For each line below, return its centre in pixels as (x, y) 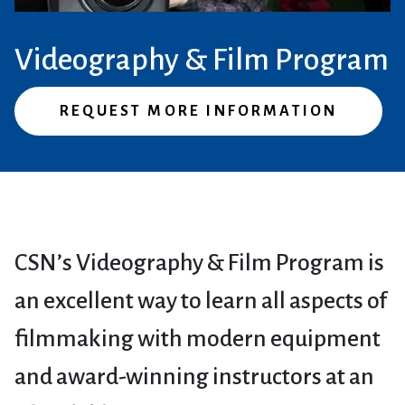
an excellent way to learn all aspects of (201, 301)
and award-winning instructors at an (194, 377)
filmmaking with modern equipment (198, 339)
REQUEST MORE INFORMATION (199, 111)
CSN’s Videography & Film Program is (199, 263)
